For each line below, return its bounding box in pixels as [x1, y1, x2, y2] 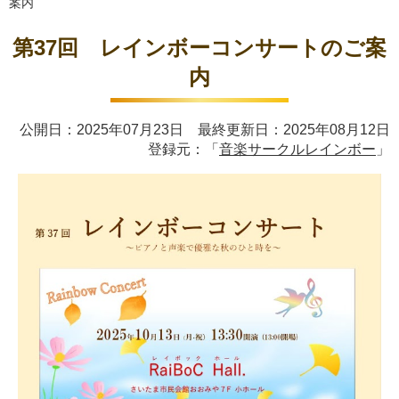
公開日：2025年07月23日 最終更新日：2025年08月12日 [20, 122, 390, 137]
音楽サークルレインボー [219, 142, 376, 157]
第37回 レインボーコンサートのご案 [12, 36, 387, 60]
